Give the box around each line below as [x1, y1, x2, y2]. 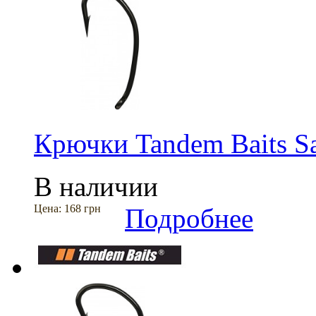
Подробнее [125, 203, 253, 234]
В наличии [34, 171, 158, 202]
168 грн [64, 202, 101, 215]
